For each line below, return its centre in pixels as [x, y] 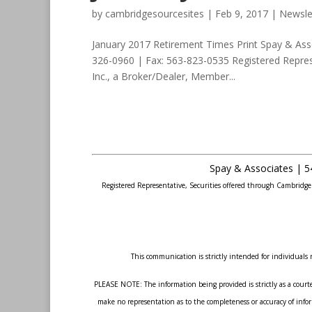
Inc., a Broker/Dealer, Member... [164, 76]
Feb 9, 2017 [242, 14]
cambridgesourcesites [155, 14]
